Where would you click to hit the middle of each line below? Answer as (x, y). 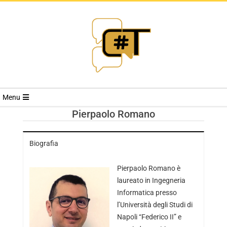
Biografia (44, 143)
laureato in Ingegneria (151, 180)
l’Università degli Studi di (155, 205)
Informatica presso (147, 193)
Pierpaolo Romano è (148, 168)
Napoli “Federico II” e (149, 217)
